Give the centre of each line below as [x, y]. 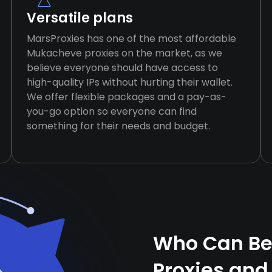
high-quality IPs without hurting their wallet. [129, 82]
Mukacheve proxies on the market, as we [124, 53]
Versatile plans [80, 18]
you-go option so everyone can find [111, 111]
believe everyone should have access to [122, 68]
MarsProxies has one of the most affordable [131, 39]
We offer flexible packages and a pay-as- [126, 97]
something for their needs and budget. [118, 126]
